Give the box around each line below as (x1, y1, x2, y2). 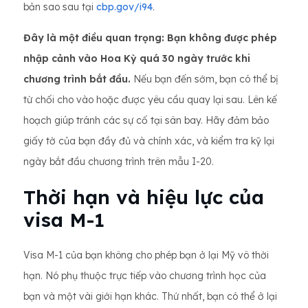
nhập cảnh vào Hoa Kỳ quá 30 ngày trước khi (23, 52, 250, 65)
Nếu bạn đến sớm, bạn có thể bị (131, 73, 278, 85)
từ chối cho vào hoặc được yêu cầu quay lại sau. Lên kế (23, 93, 277, 106)
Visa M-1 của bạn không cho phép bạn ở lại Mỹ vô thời (23, 249, 269, 261)
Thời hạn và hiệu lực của (23, 185, 264, 209)
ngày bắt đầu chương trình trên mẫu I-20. (23, 155, 214, 168)
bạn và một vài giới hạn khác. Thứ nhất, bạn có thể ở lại (23, 290, 277, 302)
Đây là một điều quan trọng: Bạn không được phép (23, 32, 277, 44)
